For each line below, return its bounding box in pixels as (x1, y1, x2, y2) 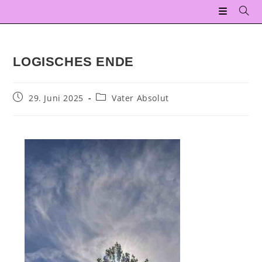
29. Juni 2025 (29, 92, 84, 104)
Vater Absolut (112, 92, 169, 104)
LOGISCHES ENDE (13, 54, 134, 69)
